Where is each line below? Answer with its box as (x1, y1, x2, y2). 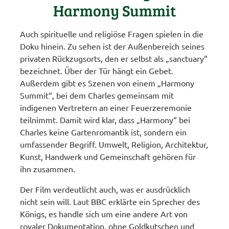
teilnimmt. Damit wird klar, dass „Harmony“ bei (20, 114, 191, 125)
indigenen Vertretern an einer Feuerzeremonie (20, 102, 192, 113)
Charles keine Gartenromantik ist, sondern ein (20, 127, 187, 138)
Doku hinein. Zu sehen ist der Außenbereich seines (20, 41, 205, 52)
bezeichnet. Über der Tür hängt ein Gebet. (20, 65, 174, 76)
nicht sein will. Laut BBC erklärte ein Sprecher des (20, 196, 200, 207)
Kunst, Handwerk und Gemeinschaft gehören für (20, 151, 196, 162)
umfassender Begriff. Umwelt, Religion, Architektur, (20, 139, 209, 150)
